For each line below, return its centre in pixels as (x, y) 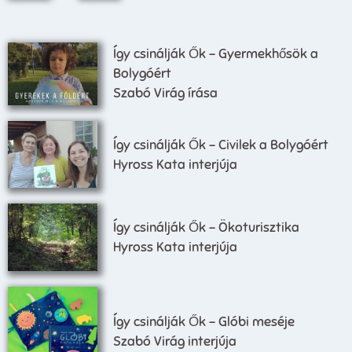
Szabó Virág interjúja (175, 342)
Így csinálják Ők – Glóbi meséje (204, 322)
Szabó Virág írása (166, 93)
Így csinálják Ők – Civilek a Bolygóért (221, 145)
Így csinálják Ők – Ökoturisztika (207, 228)
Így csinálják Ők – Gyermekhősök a (216, 54)
